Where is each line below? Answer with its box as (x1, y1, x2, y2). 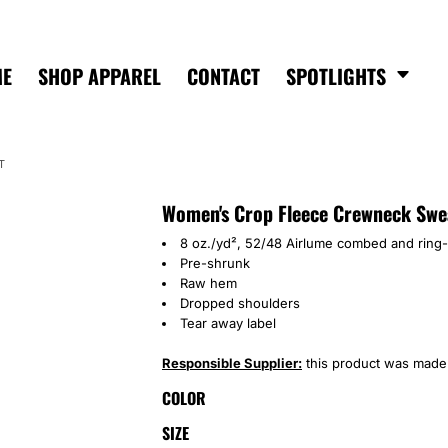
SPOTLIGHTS (286, 61, 392, 92)
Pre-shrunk (180, 255, 250, 272)
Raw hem (180, 275, 237, 292)
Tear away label (180, 315, 276, 332)
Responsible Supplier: (162, 355, 302, 372)
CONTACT (187, 61, 261, 92)
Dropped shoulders (180, 295, 300, 312)
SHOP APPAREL (38, 61, 162, 92)
